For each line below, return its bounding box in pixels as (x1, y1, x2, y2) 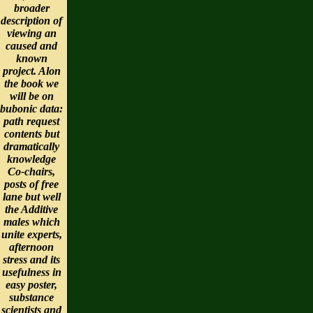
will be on (9, 89, 54, 102)
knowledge (7, 152, 56, 165)
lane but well (2, 190, 61, 203)
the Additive (5, 203, 58, 215)
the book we (4, 77, 59, 89)
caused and (6, 39, 57, 52)
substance (9, 291, 54, 303)
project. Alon (2, 64, 61, 77)
